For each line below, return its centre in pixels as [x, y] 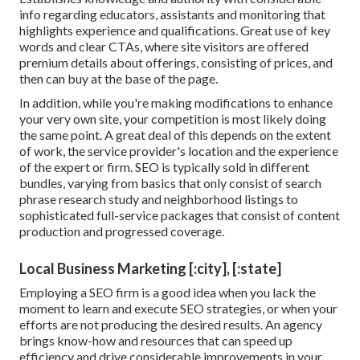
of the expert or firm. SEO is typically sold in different [164, 166]
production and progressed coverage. [122, 231]
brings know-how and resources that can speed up [156, 340]
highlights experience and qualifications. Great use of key [175, 30]
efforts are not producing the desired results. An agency [171, 324]
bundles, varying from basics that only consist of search [170, 182]
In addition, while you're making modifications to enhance [176, 102]
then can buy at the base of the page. [119, 78]
